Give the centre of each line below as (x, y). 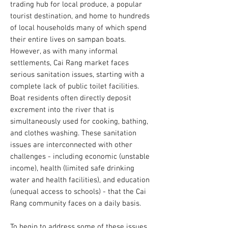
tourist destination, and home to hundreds (80, 16)
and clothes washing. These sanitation (73, 133)
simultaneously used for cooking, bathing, (79, 122)
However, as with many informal (64, 51)
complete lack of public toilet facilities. (75, 87)
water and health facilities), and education (80, 180)
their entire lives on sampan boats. (68, 40)
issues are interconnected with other (71, 145)
